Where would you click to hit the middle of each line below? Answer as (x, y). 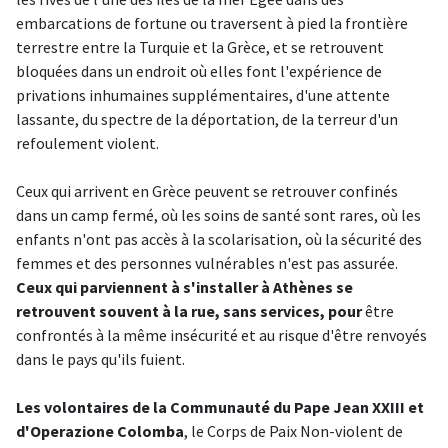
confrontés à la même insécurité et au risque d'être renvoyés (221, 335)
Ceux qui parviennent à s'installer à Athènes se (184, 287)
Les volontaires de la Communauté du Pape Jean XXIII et (220, 407)
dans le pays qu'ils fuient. (100, 359)
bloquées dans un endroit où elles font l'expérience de (199, 71)
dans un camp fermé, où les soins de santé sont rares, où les (218, 215)
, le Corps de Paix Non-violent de (293, 431)
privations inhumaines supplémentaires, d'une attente (203, 95)
